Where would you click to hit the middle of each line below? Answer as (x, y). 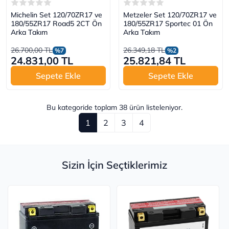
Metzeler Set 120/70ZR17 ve (170, 15)
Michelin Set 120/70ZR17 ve (56, 15)
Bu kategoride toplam (83, 108)
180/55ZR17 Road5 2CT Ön (56, 24)
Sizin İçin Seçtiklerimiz (114, 165)
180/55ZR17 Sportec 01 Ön (168, 24)
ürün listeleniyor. (155, 108)
